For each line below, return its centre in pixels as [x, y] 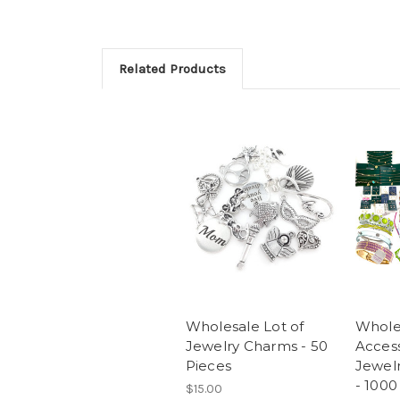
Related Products [172, 68]
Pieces [208, 365]
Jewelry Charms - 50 [257, 346]
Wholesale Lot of [245, 326]
